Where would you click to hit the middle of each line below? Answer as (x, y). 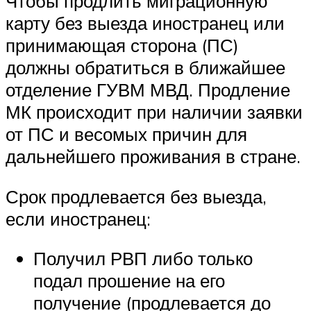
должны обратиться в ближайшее (145, 68)
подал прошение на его (129, 281)
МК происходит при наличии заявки (154, 112)
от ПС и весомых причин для (126, 134)
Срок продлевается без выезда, (136, 196)
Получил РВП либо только (143, 259)
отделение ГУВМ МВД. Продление (148, 90)
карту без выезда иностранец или (145, 23)
